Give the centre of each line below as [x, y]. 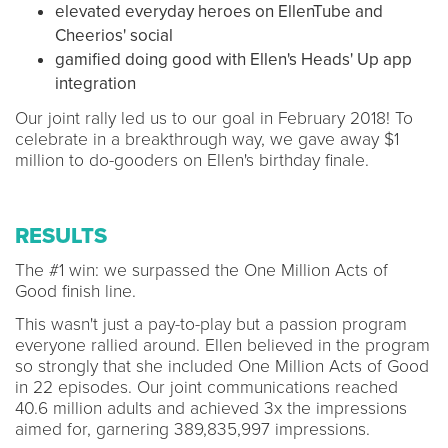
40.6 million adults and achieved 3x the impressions [211, 408]
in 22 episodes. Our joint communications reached [206, 387]
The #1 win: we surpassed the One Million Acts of [201, 270]
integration [95, 83]
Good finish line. [75, 291]
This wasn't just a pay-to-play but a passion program [211, 324]
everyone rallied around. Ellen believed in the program [222, 345]
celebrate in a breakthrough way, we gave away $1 [207, 139]
